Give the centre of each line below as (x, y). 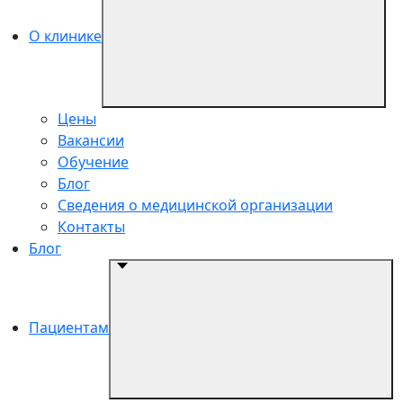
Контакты (91, 226)
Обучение (93, 161)
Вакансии (91, 140)
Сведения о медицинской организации (195, 205)
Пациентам (69, 327)
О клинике (65, 36)
